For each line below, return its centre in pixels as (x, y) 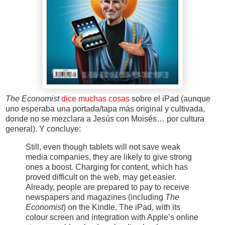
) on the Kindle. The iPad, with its (122, 207)
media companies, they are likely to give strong (109, 157)
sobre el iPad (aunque (170, 98)
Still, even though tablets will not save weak (103, 147)
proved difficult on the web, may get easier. (101, 177)
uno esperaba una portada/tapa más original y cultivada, (105, 108)
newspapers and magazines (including (95, 197)
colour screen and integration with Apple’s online (112, 217)
